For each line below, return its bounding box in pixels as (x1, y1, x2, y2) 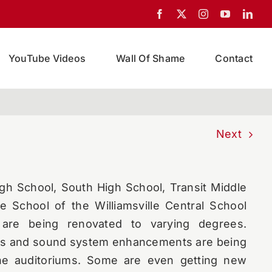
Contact (215, 52, 253, 64)
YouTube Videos (8, 52, 86, 64)
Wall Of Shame (116, 52, 185, 64)
